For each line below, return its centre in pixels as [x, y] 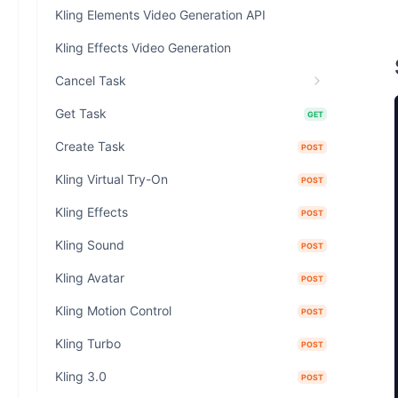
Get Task [81, 113]
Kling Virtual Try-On [111, 179]
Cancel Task [91, 80]
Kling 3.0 [81, 376]
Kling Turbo [88, 343]
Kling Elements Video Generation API [160, 15]
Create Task [90, 146]
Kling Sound [90, 245]
